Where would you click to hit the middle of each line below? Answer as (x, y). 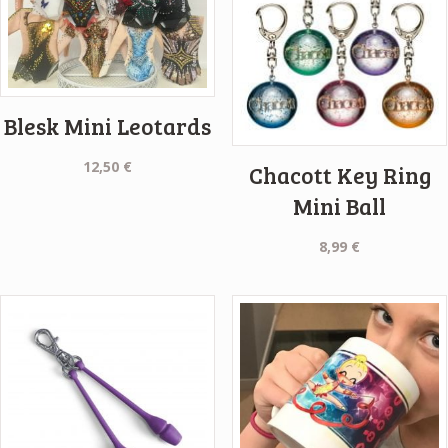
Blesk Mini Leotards (108, 125)
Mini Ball (340, 206)
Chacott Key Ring (339, 175)
